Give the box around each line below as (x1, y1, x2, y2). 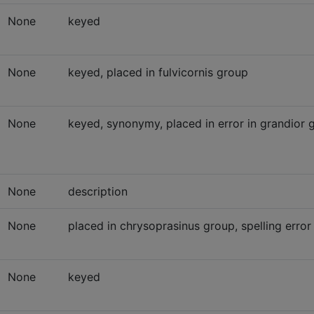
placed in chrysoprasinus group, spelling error (68, 219, 311, 233)
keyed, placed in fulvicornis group (68, 65, 248, 79)
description (68, 184, 128, 198)
